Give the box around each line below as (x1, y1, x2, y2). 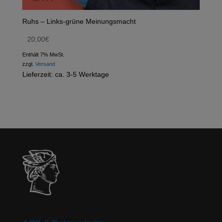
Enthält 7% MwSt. (22, 50, 64, 58)
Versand (35, 59, 55, 67)
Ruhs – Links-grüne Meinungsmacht (22, 16, 136, 26)
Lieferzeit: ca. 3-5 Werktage (22, 69, 109, 79)
